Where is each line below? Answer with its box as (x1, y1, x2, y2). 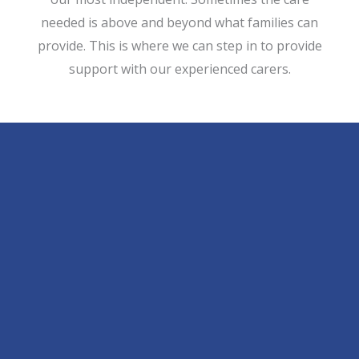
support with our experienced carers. (68, 59, 291, 78)
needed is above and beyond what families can (41, 13, 318, 31)
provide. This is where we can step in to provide (37, 36, 322, 54)
